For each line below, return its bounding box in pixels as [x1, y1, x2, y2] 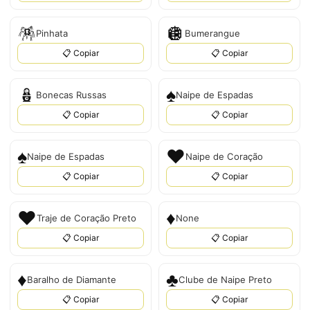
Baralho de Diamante [27, 274, 116, 286]
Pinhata [36, 28, 68, 39]
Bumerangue [185, 28, 240, 39]
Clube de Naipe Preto [179, 274, 272, 286]
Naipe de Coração [185, 151, 263, 163]
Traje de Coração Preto [37, 212, 136, 224]
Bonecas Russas [36, 89, 107, 101]
